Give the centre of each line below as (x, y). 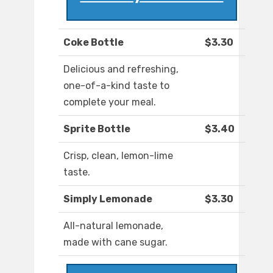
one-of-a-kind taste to (116, 86)
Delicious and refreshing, (121, 69)
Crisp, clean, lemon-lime (118, 156)
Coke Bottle (94, 43)
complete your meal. (110, 102)
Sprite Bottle (97, 129)
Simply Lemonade (108, 199)
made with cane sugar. (115, 243)
